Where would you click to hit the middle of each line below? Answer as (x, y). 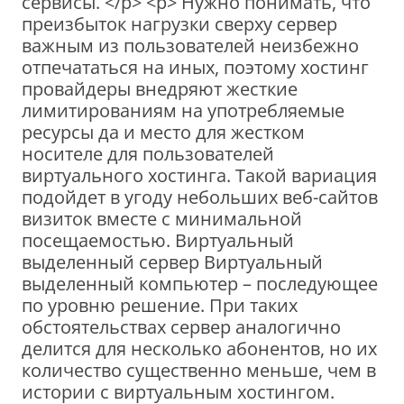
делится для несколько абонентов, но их (199, 348)
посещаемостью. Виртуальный (158, 240)
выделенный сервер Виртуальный (172, 262)
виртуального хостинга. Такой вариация (199, 175)
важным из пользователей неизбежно (190, 45)
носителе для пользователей (148, 153)
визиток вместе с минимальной (162, 218)
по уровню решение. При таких (160, 305)
